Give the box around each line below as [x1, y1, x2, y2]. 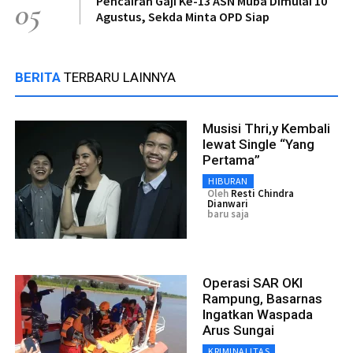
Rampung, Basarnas [203, 290, 322, 307]
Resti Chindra [231, 186, 294, 200]
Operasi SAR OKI [203, 274, 303, 291]
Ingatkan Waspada [203, 306, 313, 322]
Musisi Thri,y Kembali [203, 120, 330, 136]
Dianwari [207, 196, 248, 210]
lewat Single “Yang [203, 136, 314, 152]
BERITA [15, 69, 64, 85]
